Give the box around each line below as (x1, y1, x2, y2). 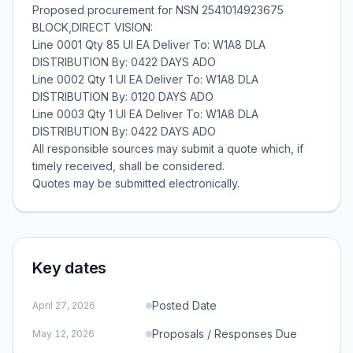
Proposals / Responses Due (152, 327, 297, 340)
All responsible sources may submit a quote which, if (32, 142, 303, 155)
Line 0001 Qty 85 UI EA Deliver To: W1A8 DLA (32, 38, 266, 51)
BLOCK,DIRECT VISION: (32, 20, 153, 34)
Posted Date (152, 299, 217, 312)
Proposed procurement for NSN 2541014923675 (32, 3, 284, 17)
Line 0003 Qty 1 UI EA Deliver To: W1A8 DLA (32, 107, 258, 121)
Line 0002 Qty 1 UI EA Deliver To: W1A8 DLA (32, 72, 258, 86)
